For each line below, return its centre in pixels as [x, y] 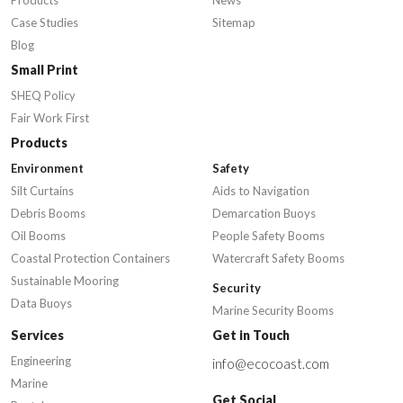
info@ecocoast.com [271, 364]
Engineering [41, 361]
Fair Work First [50, 118]
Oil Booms [38, 236]
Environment [47, 169]
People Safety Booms [269, 236]
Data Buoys [41, 304]
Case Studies [45, 23]
